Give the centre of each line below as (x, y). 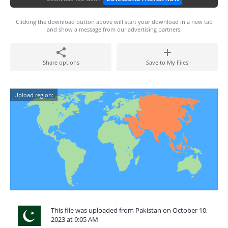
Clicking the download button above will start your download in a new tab (114, 22)
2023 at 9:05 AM (75, 219)
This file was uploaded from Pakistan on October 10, (129, 210)
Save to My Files (167, 62)
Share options (61, 62)
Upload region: (34, 95)
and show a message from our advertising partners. (114, 29)
